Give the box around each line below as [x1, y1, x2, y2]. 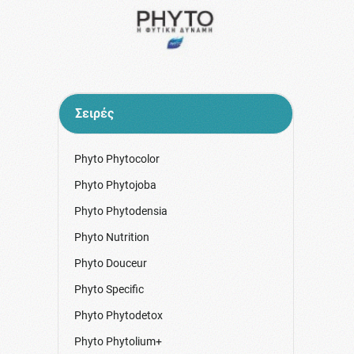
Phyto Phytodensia [73, 204, 168, 217]
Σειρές [74, 105, 114, 121]
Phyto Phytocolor [73, 152, 160, 165]
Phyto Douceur [73, 256, 147, 269]
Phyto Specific [73, 282, 144, 296]
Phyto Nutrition [73, 230, 149, 243]
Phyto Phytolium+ [73, 334, 162, 348]
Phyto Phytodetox [73, 308, 163, 322]
